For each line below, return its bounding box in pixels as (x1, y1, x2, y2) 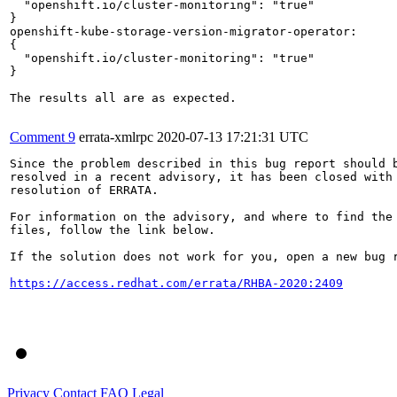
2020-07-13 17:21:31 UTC (157, 128, 308, 144)
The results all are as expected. (10, 90, 237, 105)
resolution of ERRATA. (10, 183, 159, 197)
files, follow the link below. (10, 222, 215, 237)
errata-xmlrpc (79, 128, 153, 144)
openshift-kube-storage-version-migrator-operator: (10, 24, 357, 38)
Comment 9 (10, 128, 75, 144)
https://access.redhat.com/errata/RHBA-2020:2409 (10, 276, 343, 290)
